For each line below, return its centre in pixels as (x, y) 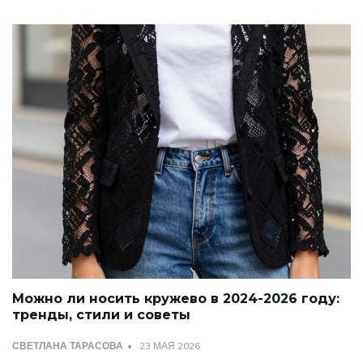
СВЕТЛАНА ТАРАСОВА (68, 345)
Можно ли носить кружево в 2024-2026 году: (176, 298)
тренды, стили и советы (101, 314)
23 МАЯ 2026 (170, 345)
